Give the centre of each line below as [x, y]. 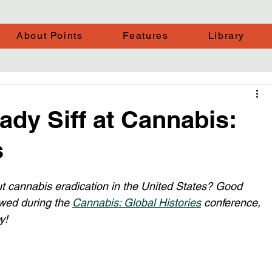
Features [145, 36]
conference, [232, 202]
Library [226, 36]
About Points [50, 36]
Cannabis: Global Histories [137, 202]
